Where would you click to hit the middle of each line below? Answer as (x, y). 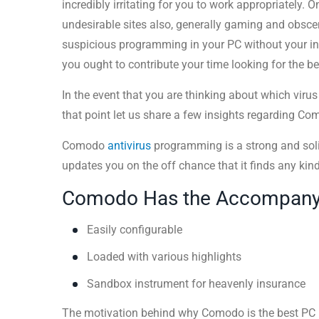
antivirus (129, 146)
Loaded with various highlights (164, 257)
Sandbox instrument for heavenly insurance (196, 284)
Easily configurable (135, 230)
